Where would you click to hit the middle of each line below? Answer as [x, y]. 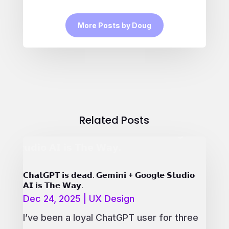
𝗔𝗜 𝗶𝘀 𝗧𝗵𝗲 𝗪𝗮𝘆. [53, 185]
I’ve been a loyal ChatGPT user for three [110, 217]
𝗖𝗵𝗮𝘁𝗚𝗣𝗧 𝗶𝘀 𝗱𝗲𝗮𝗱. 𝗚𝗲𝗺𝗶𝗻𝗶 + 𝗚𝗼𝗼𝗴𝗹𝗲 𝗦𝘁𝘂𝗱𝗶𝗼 [109, 175]
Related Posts [114, 120]
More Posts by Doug [114, 25]
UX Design [111, 198]
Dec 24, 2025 [52, 198]
